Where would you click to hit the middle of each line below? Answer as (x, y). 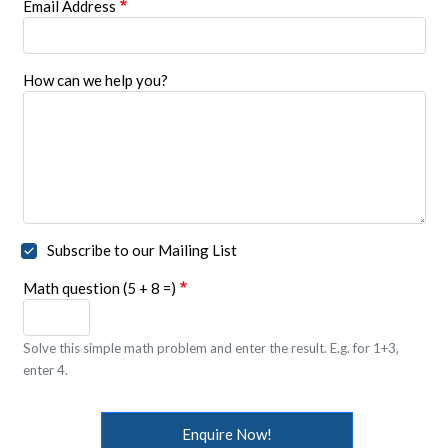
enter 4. (45, 369)
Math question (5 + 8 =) (99, 287)
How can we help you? (95, 79)
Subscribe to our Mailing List (142, 250)
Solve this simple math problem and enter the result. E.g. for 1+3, (210, 347)
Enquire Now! (226, 433)
